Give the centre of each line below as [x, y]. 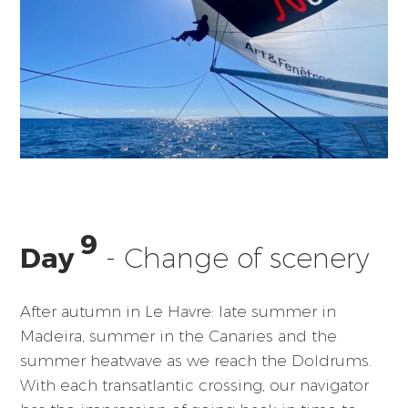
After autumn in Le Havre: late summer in [178, 312]
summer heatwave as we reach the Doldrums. [196, 361]
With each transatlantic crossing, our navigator [195, 386]
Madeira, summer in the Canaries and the [179, 337]
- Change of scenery [234, 259]
